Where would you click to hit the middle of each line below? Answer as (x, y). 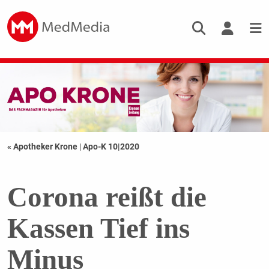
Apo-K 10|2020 (111, 147)
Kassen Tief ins (98, 228)
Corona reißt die (107, 197)
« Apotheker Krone (43, 147)
